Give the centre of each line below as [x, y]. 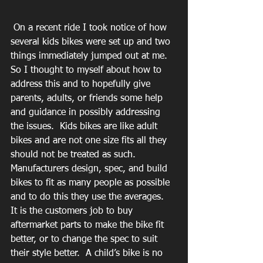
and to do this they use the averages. [90, 198]
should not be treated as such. [76, 155]
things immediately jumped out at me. [92, 57]
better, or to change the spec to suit [85, 240]
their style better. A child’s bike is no [88, 254]
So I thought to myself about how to [87, 71]
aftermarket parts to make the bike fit [89, 226]
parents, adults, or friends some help [88, 99]
